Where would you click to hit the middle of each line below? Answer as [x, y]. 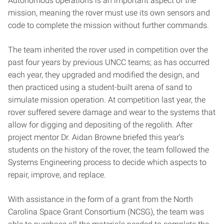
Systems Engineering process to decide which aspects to [107, 162]
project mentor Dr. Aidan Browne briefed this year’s [96, 137]
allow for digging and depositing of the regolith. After [100, 125]
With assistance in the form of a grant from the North [100, 199]
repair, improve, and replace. [57, 175]
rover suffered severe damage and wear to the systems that [112, 112]
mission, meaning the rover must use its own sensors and [109, 13]
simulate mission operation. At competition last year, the [107, 100]
